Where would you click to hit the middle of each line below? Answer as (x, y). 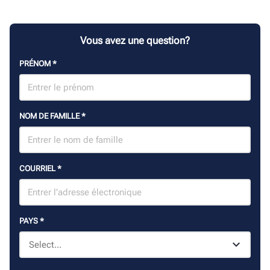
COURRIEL (38, 169)
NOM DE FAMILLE (50, 116)
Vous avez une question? (135, 41)
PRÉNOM (36, 64)
